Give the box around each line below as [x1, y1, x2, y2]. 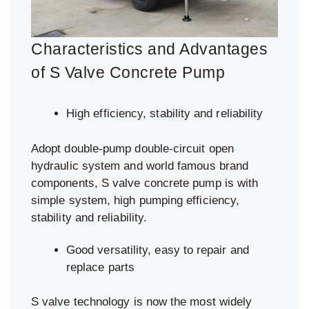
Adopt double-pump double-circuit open [31, 141, 234, 155]
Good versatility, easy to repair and [66, 243, 249, 257]
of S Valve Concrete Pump [31, 63, 225, 82]
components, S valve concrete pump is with [31, 176, 259, 190]
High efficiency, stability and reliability [66, 107, 263, 121]
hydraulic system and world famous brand [31, 159, 249, 172]
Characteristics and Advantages [31, 40, 268, 59]
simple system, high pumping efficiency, [31, 193, 240, 207]
